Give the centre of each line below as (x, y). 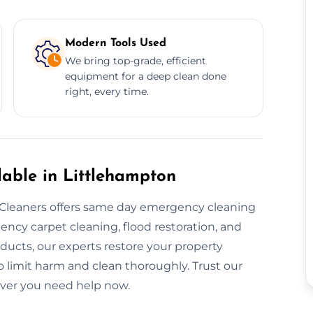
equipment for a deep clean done (145, 76)
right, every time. (107, 91)
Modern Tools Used (115, 43)
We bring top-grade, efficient (135, 60)
